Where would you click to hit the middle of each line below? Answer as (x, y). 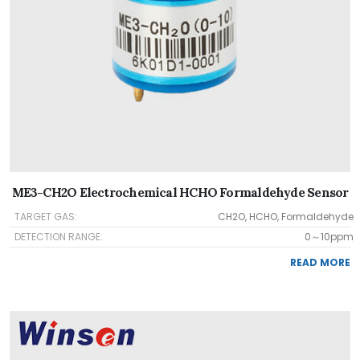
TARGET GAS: (46, 217)
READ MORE (320, 262)
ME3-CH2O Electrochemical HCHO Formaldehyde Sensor (180, 192)
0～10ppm (329, 237)
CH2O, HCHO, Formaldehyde (286, 217)
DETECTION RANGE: (59, 237)
